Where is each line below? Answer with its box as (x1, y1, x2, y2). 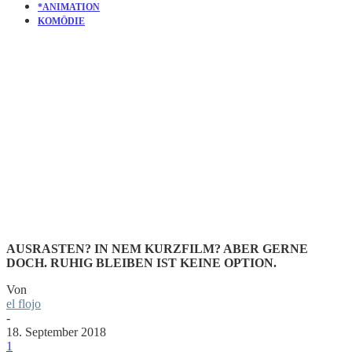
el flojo (6, 296, 41, 310)
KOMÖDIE (38, 16, 85, 27)
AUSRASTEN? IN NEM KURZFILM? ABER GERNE (6, 241, 308, 255)
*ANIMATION (38, 2, 100, 13)
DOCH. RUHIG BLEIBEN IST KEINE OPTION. (6, 255, 277, 269)
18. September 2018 (6, 324, 106, 339)
